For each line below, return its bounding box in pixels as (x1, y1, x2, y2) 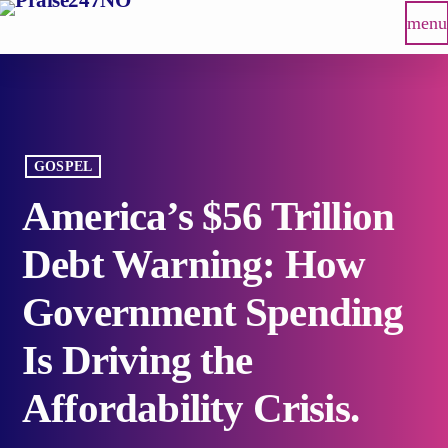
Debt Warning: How (22, 242, 366, 288)
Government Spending (22, 290, 404, 336)
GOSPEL (33, 159, 93, 175)
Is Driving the (22, 338, 253, 384)
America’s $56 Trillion (22, 194, 395, 240)
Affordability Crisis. (22, 386, 359, 432)
